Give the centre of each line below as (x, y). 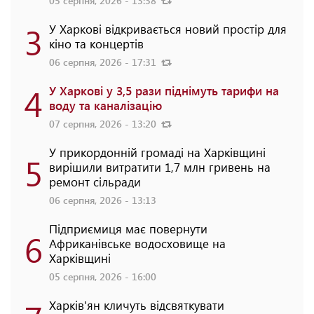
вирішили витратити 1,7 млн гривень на (160, 166)
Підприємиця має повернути (128, 228)
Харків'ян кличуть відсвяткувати (137, 305)
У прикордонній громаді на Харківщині (157, 152)
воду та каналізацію (105, 105)
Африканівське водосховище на (137, 243)
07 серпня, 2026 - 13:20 (104, 123)
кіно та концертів (96, 43)
